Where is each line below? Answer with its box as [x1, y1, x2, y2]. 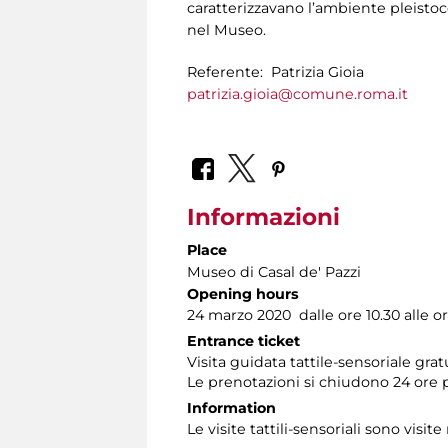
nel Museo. [187, 21, 266, 40]
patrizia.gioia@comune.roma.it [187, 85, 408, 104]
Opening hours [187, 284, 299, 303]
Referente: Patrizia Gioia [187, 63, 364, 82]
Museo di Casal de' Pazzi [187, 262, 361, 281]
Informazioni [187, 202, 340, 231]
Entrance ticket [187, 331, 300, 350]
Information [187, 398, 276, 417]
